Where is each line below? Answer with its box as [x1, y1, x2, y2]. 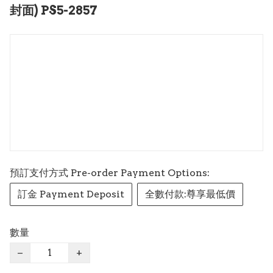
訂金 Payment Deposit [18, 188, 124, 200]
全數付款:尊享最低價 [145, 188, 235, 200]
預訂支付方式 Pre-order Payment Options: [10, 166, 210, 179]
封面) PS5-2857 [10, 2, 97, 18]
